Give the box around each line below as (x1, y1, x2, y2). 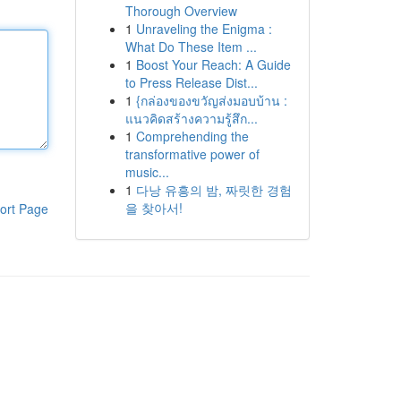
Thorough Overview (124, 2, 237, 20)
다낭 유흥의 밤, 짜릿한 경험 (135, 181, 292, 199)
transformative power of (124, 145, 260, 163)
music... (124, 163, 169, 181)
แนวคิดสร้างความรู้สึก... (124, 109, 258, 127)
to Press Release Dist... (124, 73, 258, 91)
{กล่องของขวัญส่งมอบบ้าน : (135, 91, 287, 109)
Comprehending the (135, 127, 249, 145)
